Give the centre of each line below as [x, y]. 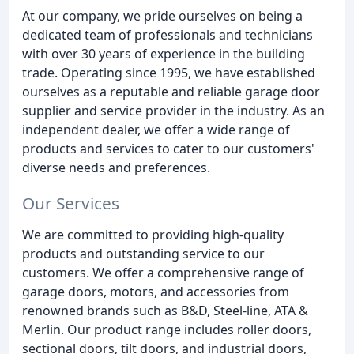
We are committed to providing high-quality [153, 234]
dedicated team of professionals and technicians [168, 35]
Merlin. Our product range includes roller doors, [167, 329]
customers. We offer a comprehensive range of [163, 272]
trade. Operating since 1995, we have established [169, 73]
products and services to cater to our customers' [168, 149]
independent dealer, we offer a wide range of [156, 130]
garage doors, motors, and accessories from [156, 291]
